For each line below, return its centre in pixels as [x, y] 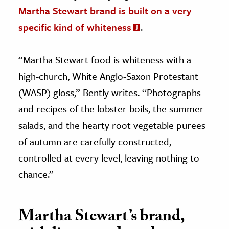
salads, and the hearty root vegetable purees [112, 125]
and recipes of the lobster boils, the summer [111, 108]
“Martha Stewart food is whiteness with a [105, 59]
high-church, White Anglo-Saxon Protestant [108, 76]
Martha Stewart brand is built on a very [105, 10]
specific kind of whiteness [75, 27]
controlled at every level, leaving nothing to [109, 157]
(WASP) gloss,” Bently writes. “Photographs [110, 92]
